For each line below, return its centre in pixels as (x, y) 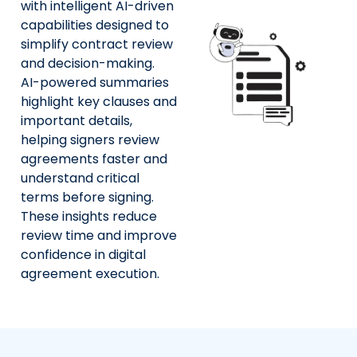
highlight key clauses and (99, 101)
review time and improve (99, 235)
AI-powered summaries (95, 82)
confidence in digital (83, 254)
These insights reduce (89, 216)
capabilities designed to (95, 25)
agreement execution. (90, 273)
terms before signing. (87, 197)
